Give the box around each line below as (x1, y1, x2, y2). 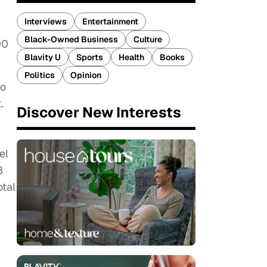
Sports (76, 52, 103, 63)
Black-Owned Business (24, 34, 118, 45)
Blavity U (24, 52, 61, 63)
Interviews (24, 16, 67, 27)
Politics (24, 70, 55, 80)
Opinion (70, 70, 101, 80)
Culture (133, 34, 162, 45)
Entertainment (82, 16, 138, 27)
